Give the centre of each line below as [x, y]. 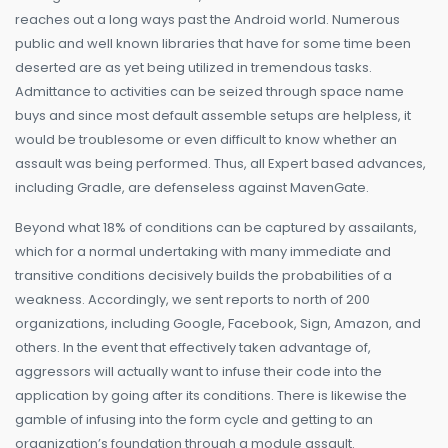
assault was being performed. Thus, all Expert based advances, [220, 164]
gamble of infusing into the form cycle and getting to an [194, 420]
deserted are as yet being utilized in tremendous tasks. [193, 68]
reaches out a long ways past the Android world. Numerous [207, 20]
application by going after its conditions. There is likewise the [211, 396]
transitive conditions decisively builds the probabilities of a [203, 276]
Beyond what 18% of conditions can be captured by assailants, [216, 228]
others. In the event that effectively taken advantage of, [193, 348]
